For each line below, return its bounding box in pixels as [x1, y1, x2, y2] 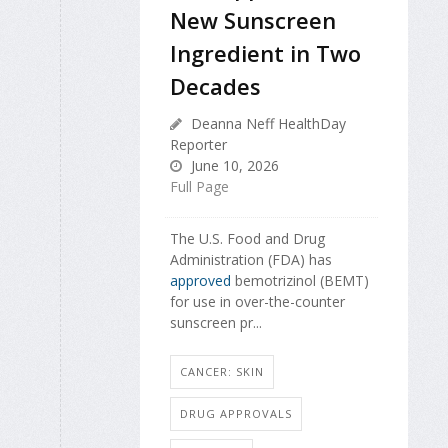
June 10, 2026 [187, 156, 279, 176]
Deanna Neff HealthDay [187, 114, 346, 134]
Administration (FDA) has [170, 250, 332, 270]
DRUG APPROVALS [180, 405, 292, 421]
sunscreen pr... [170, 313, 262, 333]
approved [170, 271, 231, 291]
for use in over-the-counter [170, 292, 345, 312]
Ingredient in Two [170, 38, 361, 69]
